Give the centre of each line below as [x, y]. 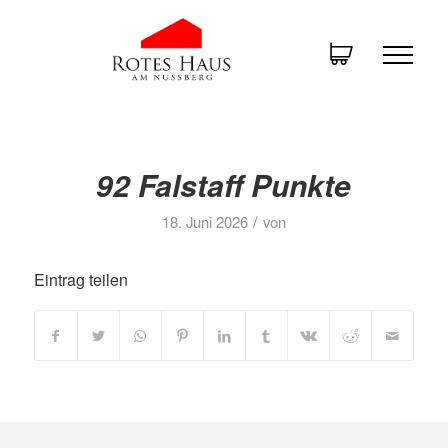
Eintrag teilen [80, 279]
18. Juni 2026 [204, 221]
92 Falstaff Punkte [224, 184]
